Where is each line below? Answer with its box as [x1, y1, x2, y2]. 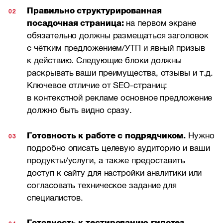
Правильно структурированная [27, 6, 162, 16]
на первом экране [123, 18, 196, 28]
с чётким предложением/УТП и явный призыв [27, 43, 205, 53]
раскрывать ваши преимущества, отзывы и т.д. [27, 68, 214, 78]
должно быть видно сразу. [27, 106, 132, 115]
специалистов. [27, 193, 84, 203]
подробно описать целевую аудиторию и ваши [27, 143, 210, 153]
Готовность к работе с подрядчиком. [27, 130, 186, 140]
